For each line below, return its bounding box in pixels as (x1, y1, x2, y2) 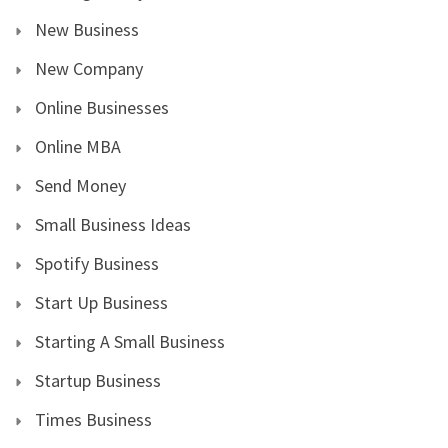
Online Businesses (35, 95, 169, 119)
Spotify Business (35, 251, 159, 275)
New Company (35, 56, 143, 80)
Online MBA (35, 134, 121, 158)
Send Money (35, 173, 126, 197)
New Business (35, 17, 139, 41)
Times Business (35, 407, 152, 431)
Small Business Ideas (35, 212, 191, 236)
